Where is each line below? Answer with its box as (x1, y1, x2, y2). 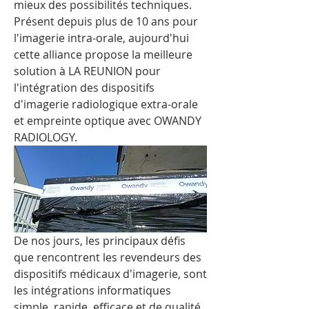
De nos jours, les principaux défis (14, 233, 186, 249)
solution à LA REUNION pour (14, 63, 161, 79)
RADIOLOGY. (14, 130, 77, 145)
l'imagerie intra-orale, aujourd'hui (14, 30, 189, 46)
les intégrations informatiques (14, 283, 171, 299)
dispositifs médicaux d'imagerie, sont (14, 266, 207, 282)
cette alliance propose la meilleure (14, 47, 192, 62)
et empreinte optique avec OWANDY (14, 113, 201, 128)
